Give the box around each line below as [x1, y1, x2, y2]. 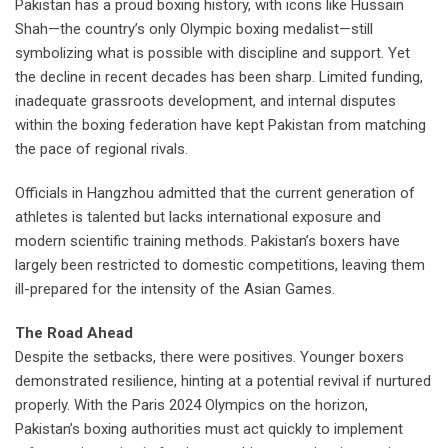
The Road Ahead [15, 324, 133, 343]
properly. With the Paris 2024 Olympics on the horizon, [15, 396, 368, 415]
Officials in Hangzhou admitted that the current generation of [15, 184, 415, 203]
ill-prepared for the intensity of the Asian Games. [15, 280, 335, 299]
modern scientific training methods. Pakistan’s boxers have [15, 232, 400, 251]
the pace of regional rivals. [15, 140, 188, 159]
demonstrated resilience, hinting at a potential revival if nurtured [15, 372, 431, 391]
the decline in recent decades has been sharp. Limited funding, [15, 68, 423, 87]
